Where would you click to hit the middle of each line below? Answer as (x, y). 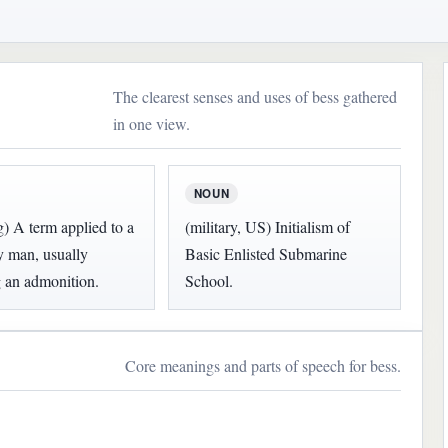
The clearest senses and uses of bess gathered (255, 96)
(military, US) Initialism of (267, 226)
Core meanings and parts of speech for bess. (263, 366)
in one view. (152, 123)
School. (208, 280)
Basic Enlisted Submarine (265, 253)
